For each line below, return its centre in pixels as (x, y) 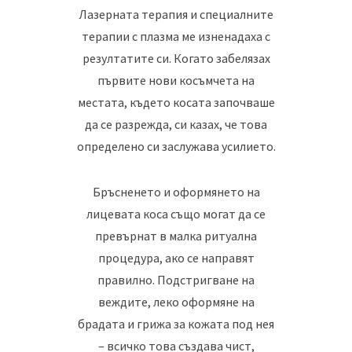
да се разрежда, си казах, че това (176, 124)
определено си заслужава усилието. (176, 146)
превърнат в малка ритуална (176, 235)
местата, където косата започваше (176, 102)
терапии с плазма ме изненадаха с (176, 36)
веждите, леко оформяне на (176, 301)
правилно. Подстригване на (176, 279)
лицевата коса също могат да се (176, 213)
